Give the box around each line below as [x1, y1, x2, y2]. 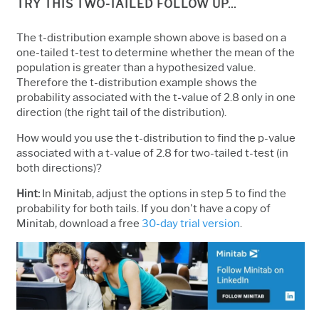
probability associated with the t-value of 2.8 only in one [16, 90, 296, 104]
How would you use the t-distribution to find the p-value [16, 131, 296, 145]
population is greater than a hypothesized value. [16, 61, 256, 74]
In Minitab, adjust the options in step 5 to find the [40, 187, 286, 200]
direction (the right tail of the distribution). [16, 105, 226, 119]
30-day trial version [142, 216, 240, 230]
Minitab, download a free [16, 216, 142, 230]
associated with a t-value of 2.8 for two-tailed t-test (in [16, 146, 288, 159]
